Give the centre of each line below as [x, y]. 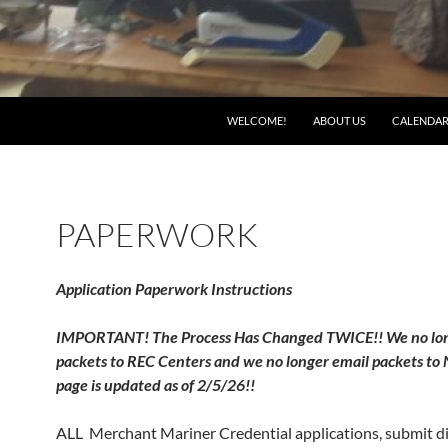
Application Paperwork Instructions [174, 288]
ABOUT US [339, 120]
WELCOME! [257, 120]
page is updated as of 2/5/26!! [155, 384]
